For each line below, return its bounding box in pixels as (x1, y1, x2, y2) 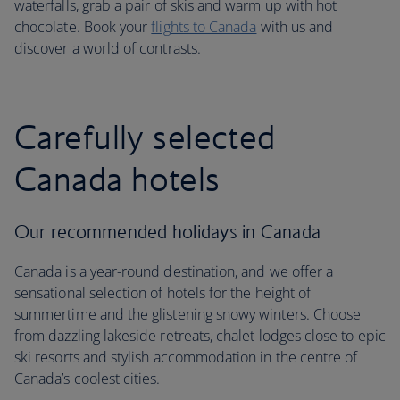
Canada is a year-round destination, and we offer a (14, 262, 334, 281)
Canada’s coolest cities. (14, 369, 161, 388)
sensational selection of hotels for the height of (14, 283, 312, 303)
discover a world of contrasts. (14, 38, 201, 58)
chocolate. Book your (14, 17, 152, 37)
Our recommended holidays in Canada (14, 221, 321, 243)
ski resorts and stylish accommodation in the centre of (14, 347, 358, 367)
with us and (256, 17, 334, 37)
